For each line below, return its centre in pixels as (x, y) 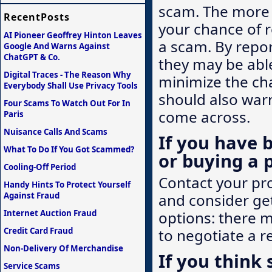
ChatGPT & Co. (32, 57)
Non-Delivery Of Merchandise (63, 248)
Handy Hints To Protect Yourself (67, 184)
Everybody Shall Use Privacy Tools (71, 85)
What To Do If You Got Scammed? (69, 149)
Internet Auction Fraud (50, 213)
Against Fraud (32, 195)
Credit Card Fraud (38, 230)
